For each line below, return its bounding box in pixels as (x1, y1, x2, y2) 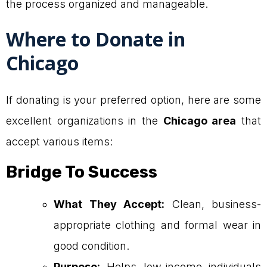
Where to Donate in (6, 26, 185, 52)
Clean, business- (164, 198, 261, 211)
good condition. (54, 240, 129, 253)
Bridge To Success (6, 162, 157, 182)
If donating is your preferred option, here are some (6, 94, 261, 107)
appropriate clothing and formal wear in (54, 219, 261, 232)
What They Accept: (54, 198, 164, 211)
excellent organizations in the (6, 114, 163, 128)
